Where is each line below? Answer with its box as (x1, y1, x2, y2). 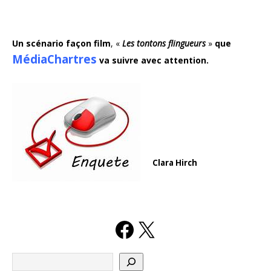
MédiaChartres (12, 51, 97, 67)
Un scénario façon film (12, 38, 111, 50)
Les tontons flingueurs (122, 38, 206, 50)
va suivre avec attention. (99, 54, 209, 67)
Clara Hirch (152, 157, 197, 169)
